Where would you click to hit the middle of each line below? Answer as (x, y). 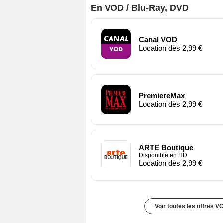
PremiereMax (162, 95)
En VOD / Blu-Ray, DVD (140, 8)
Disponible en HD (163, 155)
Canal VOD (158, 39)
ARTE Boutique (166, 147)
